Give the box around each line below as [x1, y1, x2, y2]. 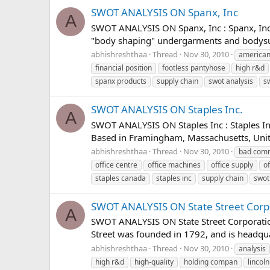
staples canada [95, 173, 146, 184]
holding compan [184, 257, 237, 268]
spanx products [95, 76, 146, 87]
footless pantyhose [162, 63, 225, 74]
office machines [148, 160, 201, 171]
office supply [211, 160, 253, 171]
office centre [95, 160, 137, 171]
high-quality [134, 257, 174, 268]
